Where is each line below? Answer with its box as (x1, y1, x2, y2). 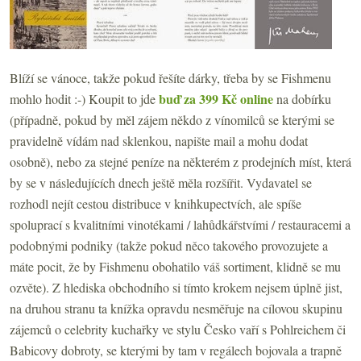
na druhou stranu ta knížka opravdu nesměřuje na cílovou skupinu (10, 299, 342, 317)
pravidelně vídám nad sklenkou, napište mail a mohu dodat (10, 131, 308, 149)
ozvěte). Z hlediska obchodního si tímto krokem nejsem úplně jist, (10, 278, 342, 296)
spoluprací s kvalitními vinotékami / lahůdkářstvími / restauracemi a (10, 215, 351, 233)
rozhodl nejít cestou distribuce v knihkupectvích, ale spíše (10, 194, 301, 212)
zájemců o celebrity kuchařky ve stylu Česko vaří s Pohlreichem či (10, 320, 346, 338)
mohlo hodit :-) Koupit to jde (10, 89, 159, 107)
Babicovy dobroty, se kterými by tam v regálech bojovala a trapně (10, 341, 342, 359)
